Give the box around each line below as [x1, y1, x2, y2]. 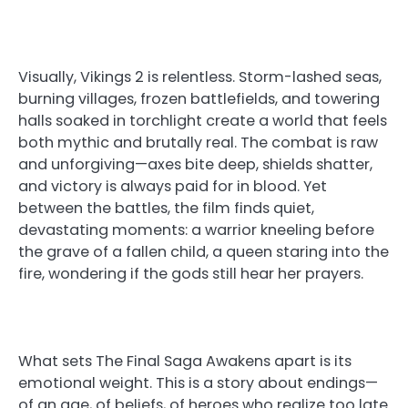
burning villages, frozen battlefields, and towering [18, 88, 380, 110]
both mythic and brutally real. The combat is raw [18, 132, 378, 154]
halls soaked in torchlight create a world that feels [18, 110, 387, 132]
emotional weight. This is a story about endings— [18, 372, 378, 394]
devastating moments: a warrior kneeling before [18, 219, 374, 241]
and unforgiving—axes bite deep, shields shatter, [18, 154, 372, 176]
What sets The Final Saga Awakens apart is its [18, 351, 352, 372]
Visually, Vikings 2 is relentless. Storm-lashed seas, [18, 66, 382, 88]
